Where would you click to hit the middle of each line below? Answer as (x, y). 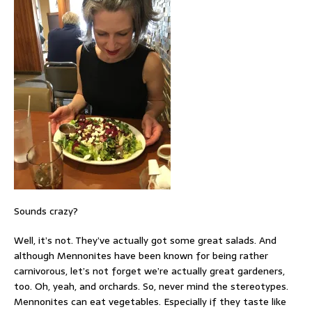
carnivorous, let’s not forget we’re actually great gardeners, (149, 271)
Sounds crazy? (46, 211)
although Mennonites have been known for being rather (141, 255)
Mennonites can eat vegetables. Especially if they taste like (150, 301)
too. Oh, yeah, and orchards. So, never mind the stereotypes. (151, 286)
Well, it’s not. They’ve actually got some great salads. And (145, 240)
